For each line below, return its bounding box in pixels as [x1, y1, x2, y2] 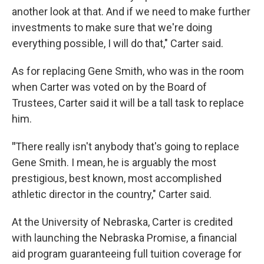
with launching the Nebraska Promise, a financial [12, 231, 237, 244]
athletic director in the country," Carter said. [12, 187, 212, 200]
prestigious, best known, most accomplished [12, 171, 222, 184]
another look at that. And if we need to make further [12, 5, 250, 18]
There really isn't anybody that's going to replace [15, 140, 239, 153]
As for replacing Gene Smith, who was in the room [12, 64, 244, 77]
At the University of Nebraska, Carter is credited [12, 215, 233, 228]
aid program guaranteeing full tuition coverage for [12, 247, 242, 260]
